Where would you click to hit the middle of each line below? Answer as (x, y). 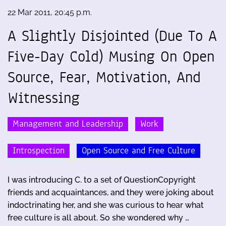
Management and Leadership (68, 124)
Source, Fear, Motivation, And (104, 77)
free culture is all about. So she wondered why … (98, 217)
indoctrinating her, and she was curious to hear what (106, 205)
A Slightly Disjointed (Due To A (112, 36)
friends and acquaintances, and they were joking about (111, 192)
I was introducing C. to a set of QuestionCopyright (102, 180)
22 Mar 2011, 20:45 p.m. (50, 12)
